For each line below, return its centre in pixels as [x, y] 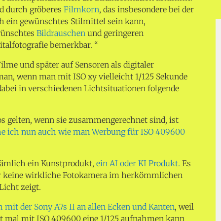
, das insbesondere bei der [147, 9]
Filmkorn [82, 9]
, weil [184, 207]
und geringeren [115, 33]
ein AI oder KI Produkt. [138, 163]
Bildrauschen [61, 33]
